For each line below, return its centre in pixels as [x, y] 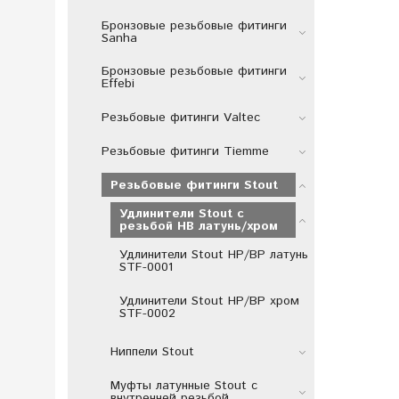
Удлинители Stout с [181, 213]
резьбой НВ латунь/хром [198, 226]
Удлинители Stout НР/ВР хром [209, 301]
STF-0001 [146, 268]
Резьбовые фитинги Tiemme [185, 151]
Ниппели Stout [152, 352]
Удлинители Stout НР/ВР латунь [213, 255]
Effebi [118, 84]
